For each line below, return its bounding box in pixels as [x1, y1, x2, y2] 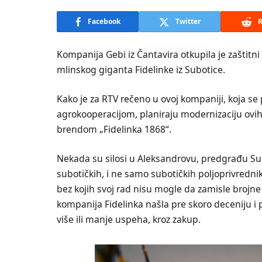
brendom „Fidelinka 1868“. [57, 123, 171, 136]
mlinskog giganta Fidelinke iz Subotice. [57, 63, 225, 76]
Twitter [175, 16, 201, 26]
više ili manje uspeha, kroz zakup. [57, 213, 201, 226]
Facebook [87, 16, 120, 26]
